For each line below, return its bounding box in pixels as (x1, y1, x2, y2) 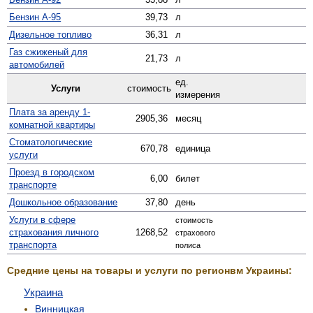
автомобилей (9, 59, 65, 70)
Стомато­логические (9, 136, 93, 147)
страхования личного (9, 226, 99, 238)
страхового (175, 228, 216, 237)
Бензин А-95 (9, 11, 61, 22)
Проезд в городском (9, 166, 95, 177)
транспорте (9, 179, 57, 190)
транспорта (9, 239, 57, 250)
